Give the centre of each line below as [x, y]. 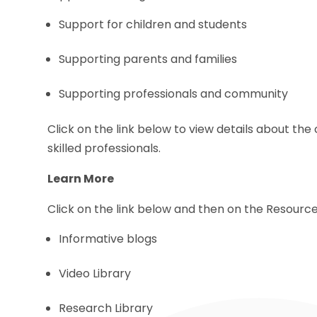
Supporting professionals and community [174, 93]
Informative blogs [108, 238]
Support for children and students [153, 24]
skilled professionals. [104, 148]
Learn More [81, 178]
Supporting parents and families [148, 59]
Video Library [95, 273]
